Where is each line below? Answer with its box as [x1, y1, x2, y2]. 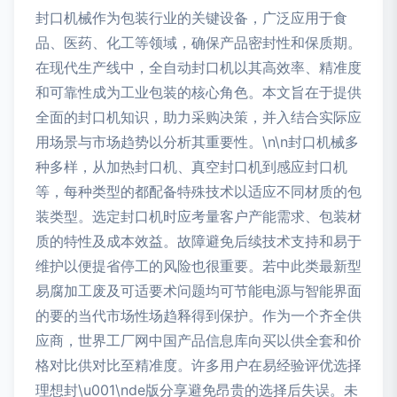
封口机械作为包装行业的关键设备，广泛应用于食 [35, 9, 347, 27]
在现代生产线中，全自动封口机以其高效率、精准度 [35, 58, 362, 76]
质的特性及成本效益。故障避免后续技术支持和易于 [35, 232, 362, 250]
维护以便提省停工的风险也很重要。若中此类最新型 [35, 257, 362, 275]
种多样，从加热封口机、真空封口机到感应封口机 [35, 158, 347, 175]
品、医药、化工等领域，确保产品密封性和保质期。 [35, 34, 362, 51]
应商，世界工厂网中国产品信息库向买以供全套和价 [35, 331, 362, 349]
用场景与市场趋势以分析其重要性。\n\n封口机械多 [35, 133, 359, 151]
